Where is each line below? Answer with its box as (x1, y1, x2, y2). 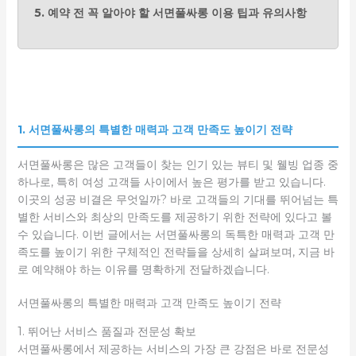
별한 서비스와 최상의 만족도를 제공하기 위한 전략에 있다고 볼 (17, 209, 332, 224)
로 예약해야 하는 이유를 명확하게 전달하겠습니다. (17, 261, 269, 277)
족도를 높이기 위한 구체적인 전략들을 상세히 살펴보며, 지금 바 (17, 244, 335, 259)
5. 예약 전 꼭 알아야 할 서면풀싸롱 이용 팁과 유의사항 (33, 5, 307, 20)
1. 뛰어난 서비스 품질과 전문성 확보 (17, 323, 196, 339)
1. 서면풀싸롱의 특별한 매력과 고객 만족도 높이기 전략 (17, 122, 292, 137)
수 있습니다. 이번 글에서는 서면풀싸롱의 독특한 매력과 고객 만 (17, 226, 335, 242)
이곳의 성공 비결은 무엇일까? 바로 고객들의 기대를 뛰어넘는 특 (17, 192, 339, 207)
